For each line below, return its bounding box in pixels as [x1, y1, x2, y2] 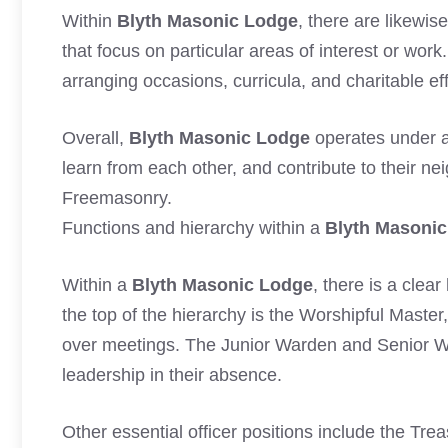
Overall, [62, 128, 129, 148]
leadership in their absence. [62, 365, 282, 385]
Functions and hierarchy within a [62, 218, 325, 238]
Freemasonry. [62, 188, 172, 208]
